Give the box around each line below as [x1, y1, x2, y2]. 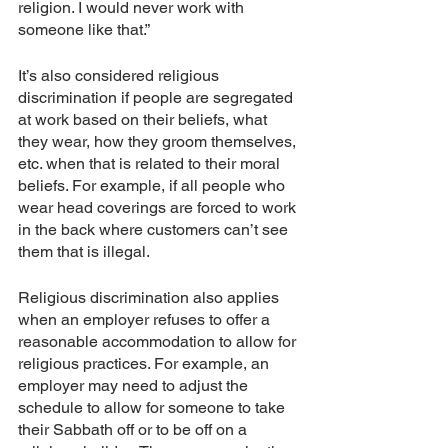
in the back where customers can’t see [18, 219, 292, 239]
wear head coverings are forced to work [18, 197, 300, 217]
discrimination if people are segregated [18, 87, 297, 107]
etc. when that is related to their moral [18, 153, 284, 173]
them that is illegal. [18, 241, 153, 261]
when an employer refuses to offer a [18, 309, 274, 329]
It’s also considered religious [18, 65, 223, 85]
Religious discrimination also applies [18, 287, 283, 307]
